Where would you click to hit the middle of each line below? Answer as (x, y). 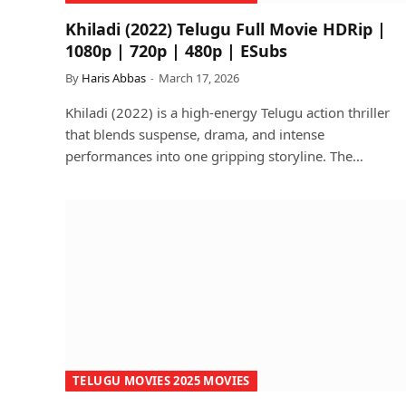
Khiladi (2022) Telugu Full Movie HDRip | (226, 29)
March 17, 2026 (199, 78)
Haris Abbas (114, 78)
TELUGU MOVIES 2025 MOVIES (161, 380)
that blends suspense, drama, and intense (195, 134)
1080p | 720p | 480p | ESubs (176, 51)
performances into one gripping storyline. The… (214, 156)
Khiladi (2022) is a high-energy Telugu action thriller (227, 112)
